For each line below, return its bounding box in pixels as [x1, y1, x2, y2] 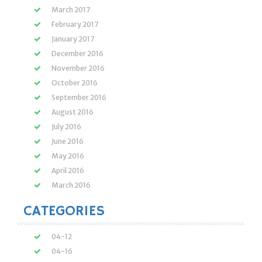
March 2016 [51, 180, 91, 189]
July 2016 [51, 122, 81, 131]
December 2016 [51, 49, 104, 58]
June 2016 [51, 136, 84, 146]
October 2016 [51, 78, 98, 87]
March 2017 [51, 5, 90, 14]
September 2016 [51, 92, 106, 102]
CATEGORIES [23, 201, 105, 220]
